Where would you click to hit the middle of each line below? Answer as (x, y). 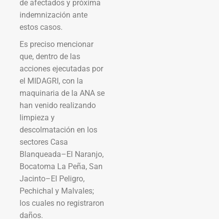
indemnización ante (54, 15)
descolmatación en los (58, 130)
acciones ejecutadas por (61, 68)
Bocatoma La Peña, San (61, 166)
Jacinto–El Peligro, (52, 178)
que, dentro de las (50, 56)
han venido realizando (58, 105)
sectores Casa (44, 142)
